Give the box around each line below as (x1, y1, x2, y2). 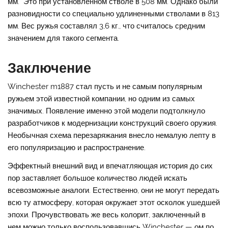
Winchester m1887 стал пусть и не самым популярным (8, 82, 203, 92)
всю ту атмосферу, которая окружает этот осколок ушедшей (8, 197, 220, 207)
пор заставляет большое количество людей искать (8, 173, 188, 183)
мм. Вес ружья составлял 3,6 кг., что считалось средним (8, 21, 206, 31)
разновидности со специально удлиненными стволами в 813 (8, 9, 220, 18)
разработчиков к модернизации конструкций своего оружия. (8, 119, 218, 128)
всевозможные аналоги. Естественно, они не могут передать (8, 185, 220, 195)
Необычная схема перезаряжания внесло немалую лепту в (8, 131, 216, 140)
